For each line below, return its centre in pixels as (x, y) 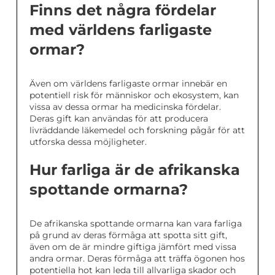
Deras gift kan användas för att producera (119, 118)
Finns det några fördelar (123, 10)
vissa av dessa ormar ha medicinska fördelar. (125, 107)
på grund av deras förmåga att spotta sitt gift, (128, 235)
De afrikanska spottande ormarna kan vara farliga (136, 223)
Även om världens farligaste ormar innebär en (128, 83)
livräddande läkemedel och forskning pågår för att (137, 130)
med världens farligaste (121, 30)
